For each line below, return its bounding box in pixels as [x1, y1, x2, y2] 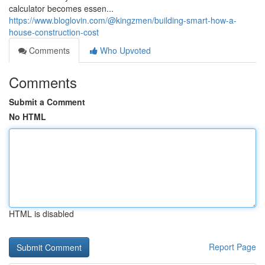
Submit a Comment [9, 96, 85, 108]
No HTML [9, 111, 46, 122]
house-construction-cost [9, 26, 99, 38]
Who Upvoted [98, 44, 151, 56]
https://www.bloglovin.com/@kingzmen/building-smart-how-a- [9, 14, 237, 26]
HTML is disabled [9, 208, 74, 219]
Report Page [209, 241, 256, 253]
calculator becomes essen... [9, 2, 114, 14]
